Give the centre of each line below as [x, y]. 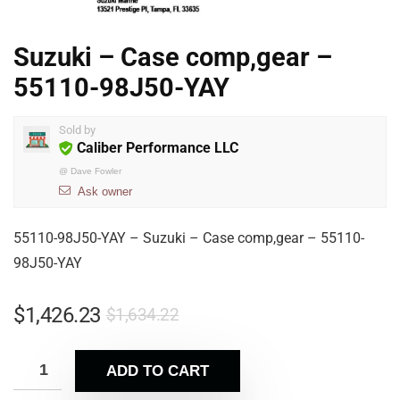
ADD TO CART [158, 371]
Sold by [77, 130]
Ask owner [105, 192]
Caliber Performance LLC [158, 148]
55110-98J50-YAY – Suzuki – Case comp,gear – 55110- [189, 238]
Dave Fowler [96, 171]
